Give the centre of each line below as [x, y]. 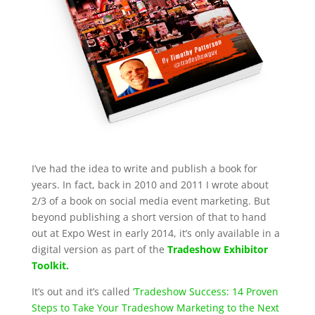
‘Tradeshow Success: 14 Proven [205, 292]
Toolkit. [50, 266]
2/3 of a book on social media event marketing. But [150, 201]
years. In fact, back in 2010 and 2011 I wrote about [150, 185]
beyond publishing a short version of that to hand [149, 217]
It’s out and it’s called [82, 292]
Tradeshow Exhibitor [217, 250]
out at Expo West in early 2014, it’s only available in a [155, 233]
